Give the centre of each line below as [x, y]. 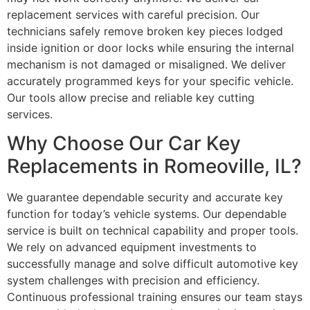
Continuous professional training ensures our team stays [155, 297]
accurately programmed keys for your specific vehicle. [150, 81]
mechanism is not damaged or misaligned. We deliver [146, 64]
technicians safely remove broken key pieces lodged [145, 31]
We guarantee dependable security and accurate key [145, 198]
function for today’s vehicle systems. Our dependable [147, 214]
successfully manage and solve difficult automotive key [153, 264]
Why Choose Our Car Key [124, 144]
